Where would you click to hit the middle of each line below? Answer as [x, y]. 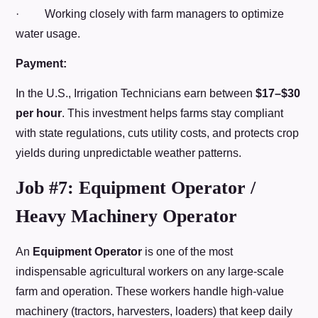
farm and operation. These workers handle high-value [150, 291]
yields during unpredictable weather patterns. [129, 153]
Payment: [42, 64]
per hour [39, 114]
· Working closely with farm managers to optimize [150, 13]
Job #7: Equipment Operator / [136, 187]
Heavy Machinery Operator [127, 216]
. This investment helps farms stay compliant [173, 114]
